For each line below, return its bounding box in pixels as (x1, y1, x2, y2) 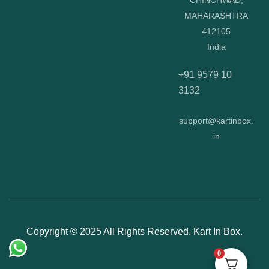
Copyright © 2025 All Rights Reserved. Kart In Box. (26, 226, 243, 237)
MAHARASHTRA (184, 11, 249, 21)
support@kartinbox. (179, 116, 254, 126)
